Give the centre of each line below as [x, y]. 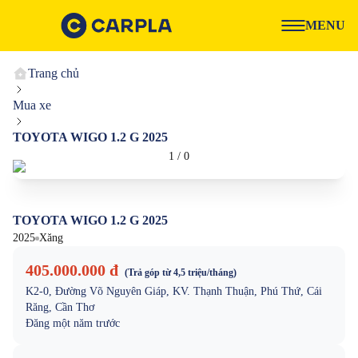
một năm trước [86, 323]
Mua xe [32, 105]
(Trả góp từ [149, 272]
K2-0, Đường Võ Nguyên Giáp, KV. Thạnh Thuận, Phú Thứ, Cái [174, 291]
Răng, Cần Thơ [60, 307]
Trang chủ [54, 73]
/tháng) [222, 272]
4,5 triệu [190, 272]
